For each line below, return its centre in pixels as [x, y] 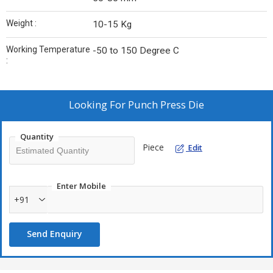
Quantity [37, 137]
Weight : [21, 23]
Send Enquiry [55, 234]
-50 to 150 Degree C [136, 51]
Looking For [98, 105]
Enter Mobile [81, 186]
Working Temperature [48, 50]
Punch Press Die [166, 105]
